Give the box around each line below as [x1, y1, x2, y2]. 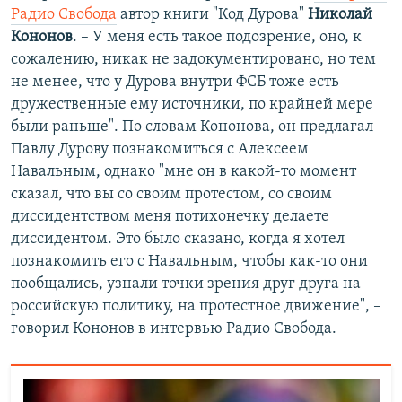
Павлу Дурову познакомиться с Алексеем [11, 141, 309, 159]
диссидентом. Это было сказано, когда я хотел [11, 231, 345, 249]
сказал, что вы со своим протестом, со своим [11, 186, 332, 204]
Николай [308, 6, 372, 24]
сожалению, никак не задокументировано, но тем [11, 51, 376, 69]
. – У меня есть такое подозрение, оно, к [73, 29, 362, 47]
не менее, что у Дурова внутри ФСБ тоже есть [11, 74, 339, 92]
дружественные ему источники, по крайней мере [11, 96, 373, 114]
